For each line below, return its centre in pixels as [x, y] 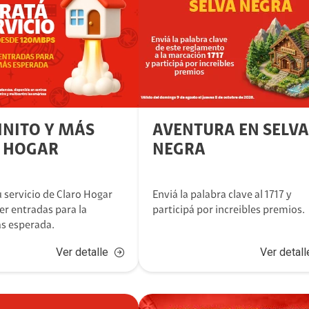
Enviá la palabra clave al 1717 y [222, 195]
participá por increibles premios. [228, 210]
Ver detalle [82, 252]
